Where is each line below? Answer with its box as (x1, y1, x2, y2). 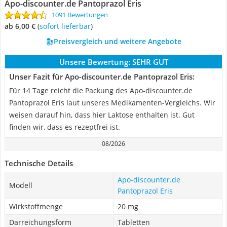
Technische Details (5, 158, 73, 168)
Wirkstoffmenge (9, 202, 63, 211)
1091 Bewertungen (52, 10, 108, 19)
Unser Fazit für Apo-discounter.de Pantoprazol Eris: (9, 71, 195, 82)
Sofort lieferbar (43, 21, 91, 31)
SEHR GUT (132, 57, 168, 67)
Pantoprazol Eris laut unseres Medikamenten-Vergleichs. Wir (9, 98, 215, 107)
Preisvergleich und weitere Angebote (53, 36, 181, 46)
